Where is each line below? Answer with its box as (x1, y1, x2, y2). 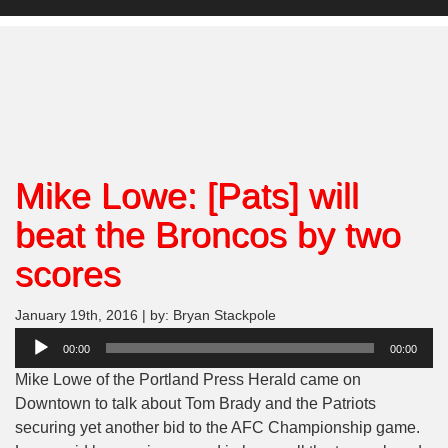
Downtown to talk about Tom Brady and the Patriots (15, 395, 376, 413)
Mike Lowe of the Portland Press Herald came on (15, 371, 361, 389)
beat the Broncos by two (15, 214, 401, 256)
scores (15, 253, 121, 295)
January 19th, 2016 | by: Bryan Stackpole (15, 308, 276, 324)
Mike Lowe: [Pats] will (15, 175, 359, 217)
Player (14, 354, 60, 372)
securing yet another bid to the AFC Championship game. (15, 419, 420, 437)
